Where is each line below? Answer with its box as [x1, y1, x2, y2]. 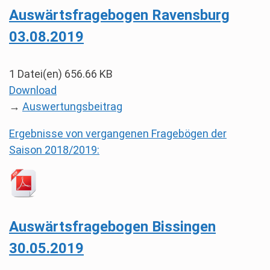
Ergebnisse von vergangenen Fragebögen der [9, 127, 227, 140]
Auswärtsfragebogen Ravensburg [9, 7, 230, 24]
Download [9, 84, 57, 96]
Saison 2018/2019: [9, 143, 99, 156]
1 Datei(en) [9, 67, 64, 80]
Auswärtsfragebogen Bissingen [9, 218, 216, 235]
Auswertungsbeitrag [22, 100, 122, 113]
